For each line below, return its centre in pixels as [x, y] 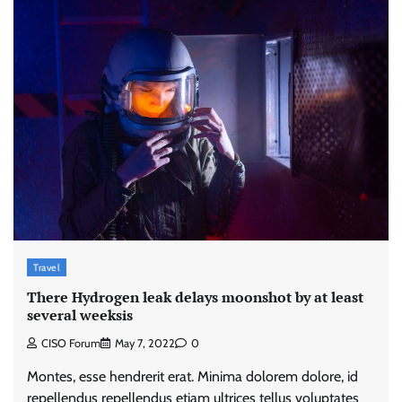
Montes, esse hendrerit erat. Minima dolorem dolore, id [192, 377]
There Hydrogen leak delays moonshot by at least [195, 297]
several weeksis [80, 315]
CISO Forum [71, 344]
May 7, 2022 [145, 344]
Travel [47, 267]
